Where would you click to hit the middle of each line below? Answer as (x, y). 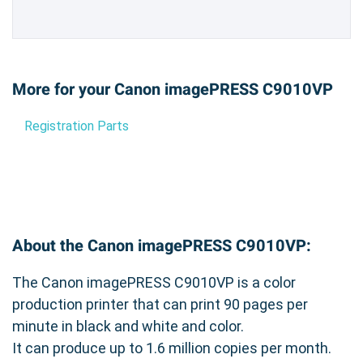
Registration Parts (77, 126)
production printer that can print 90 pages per (160, 304)
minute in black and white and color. (128, 326)
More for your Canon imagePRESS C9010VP (173, 89)
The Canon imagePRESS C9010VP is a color (154, 282)
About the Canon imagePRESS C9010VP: (162, 246)
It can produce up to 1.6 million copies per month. (172, 348)
